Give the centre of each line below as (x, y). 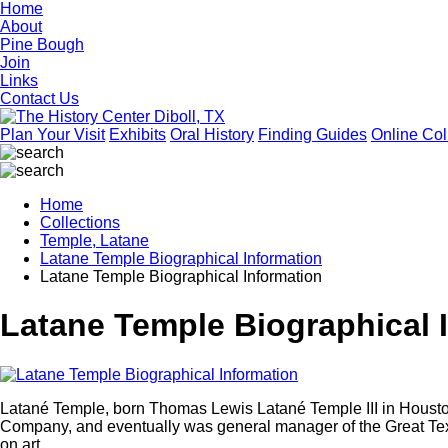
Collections (80, 222)
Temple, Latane (94, 240)
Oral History (212, 134)
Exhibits (137, 134)
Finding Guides (312, 134)
